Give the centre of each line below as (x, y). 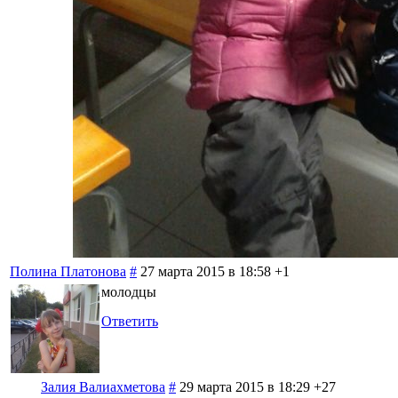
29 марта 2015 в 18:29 (245, 386)
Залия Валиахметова (103, 386)
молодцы (129, 291)
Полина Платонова (68, 271)
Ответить (130, 321)
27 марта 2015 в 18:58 (206, 271)
